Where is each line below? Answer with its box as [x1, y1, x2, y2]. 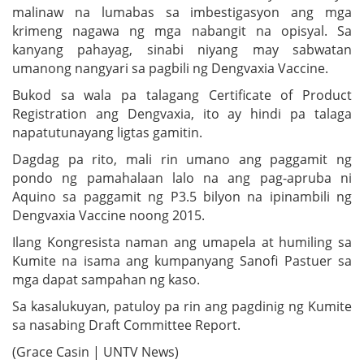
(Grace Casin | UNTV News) [12, 342, 179, 361]
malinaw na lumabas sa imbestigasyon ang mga [12, 2, 352, 21]
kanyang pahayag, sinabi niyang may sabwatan [12, 40, 352, 58]
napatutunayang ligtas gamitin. [12, 123, 202, 141]
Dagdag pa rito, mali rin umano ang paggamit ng [12, 149, 352, 168]
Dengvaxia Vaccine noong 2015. [12, 206, 205, 224]
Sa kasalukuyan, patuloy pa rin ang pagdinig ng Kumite [12, 297, 352, 315]
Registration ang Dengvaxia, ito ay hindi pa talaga [12, 104, 352, 123]
